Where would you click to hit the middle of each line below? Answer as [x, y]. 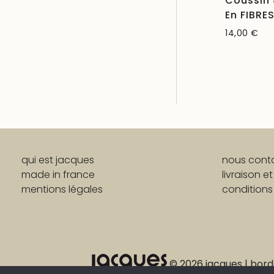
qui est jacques [58, 160]
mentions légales [62, 189]
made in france [58, 175]
